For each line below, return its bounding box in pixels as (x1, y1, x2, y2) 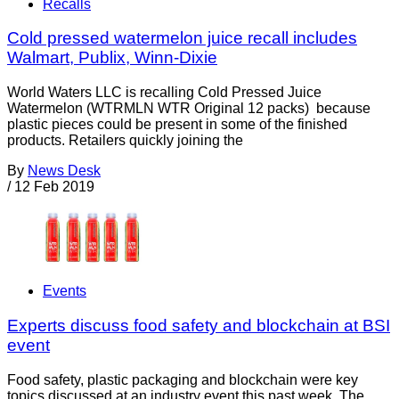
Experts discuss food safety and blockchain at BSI (7, 315, 390, 335)
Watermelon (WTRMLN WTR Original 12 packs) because (7, 101, 370, 117)
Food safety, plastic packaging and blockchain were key (7, 371, 358, 387)
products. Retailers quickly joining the (7, 133, 243, 149)
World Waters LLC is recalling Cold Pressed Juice (7, 85, 322, 101)
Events (43, 283, 86, 299)
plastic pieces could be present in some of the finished (7, 117, 347, 133)
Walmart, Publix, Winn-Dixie (7, 48, 217, 68)
